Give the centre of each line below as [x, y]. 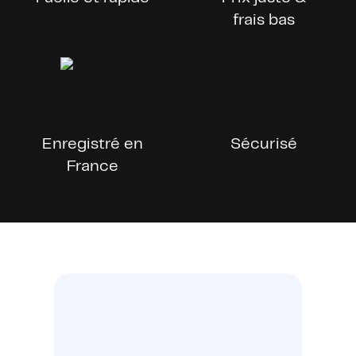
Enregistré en [92, 145]
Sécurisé [264, 145]
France [92, 167]
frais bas [264, 21]
